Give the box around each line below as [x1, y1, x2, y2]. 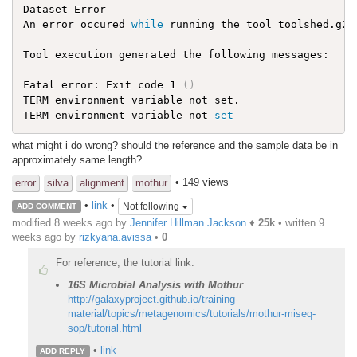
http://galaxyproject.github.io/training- [67, 292, 238, 305]
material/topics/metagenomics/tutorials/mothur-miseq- [67, 307, 316, 320]
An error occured [23, 18, 131, 30]
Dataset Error [23, 2, 106, 15]
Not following [122, 200, 182, 212]
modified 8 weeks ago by [12, 217, 130, 229]
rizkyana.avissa [79, 231, 151, 244]
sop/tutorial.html [67, 321, 142, 334]
